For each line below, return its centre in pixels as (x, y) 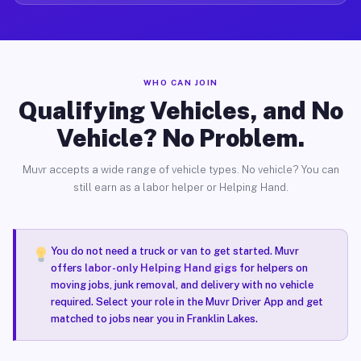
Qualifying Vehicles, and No (180, 110)
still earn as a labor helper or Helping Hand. (180, 187)
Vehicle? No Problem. (180, 138)
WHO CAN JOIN (180, 82)
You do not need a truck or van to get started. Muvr (174, 251)
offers (67, 268)
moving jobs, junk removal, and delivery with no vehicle (182, 285)
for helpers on (272, 268)
